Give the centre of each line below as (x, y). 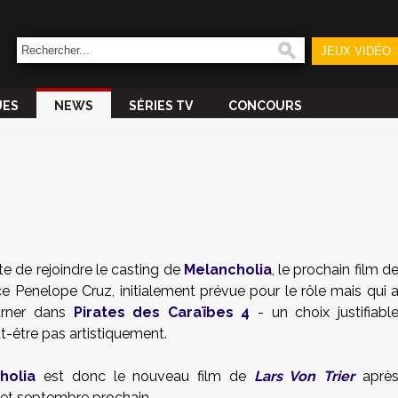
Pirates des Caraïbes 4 (162, 312)
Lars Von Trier (304, 376)
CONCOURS (265, 106)
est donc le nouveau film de (145, 376)
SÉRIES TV (161, 106)
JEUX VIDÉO (355, 51)
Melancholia (227, 270)
